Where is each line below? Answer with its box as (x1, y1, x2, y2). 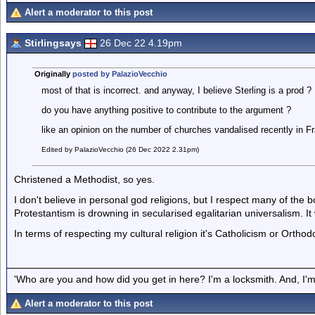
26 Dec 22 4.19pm (100, 37, 182, 49)
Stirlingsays (25, 37, 82, 49)
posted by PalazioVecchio (72, 70, 167, 78)
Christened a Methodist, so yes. (14, 174, 155, 185)
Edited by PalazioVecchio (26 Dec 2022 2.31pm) (41, 146, 199, 153)
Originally (34, 70, 72, 78)
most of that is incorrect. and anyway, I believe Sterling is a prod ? (41, 85, 311, 96)
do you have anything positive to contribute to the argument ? (41, 105, 291, 115)
